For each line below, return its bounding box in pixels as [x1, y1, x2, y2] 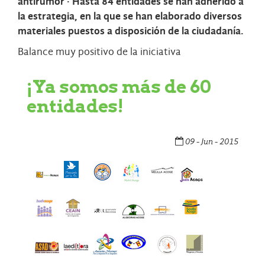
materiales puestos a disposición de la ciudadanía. [18, 25, 244, 38]
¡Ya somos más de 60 [27, 76, 211, 98]
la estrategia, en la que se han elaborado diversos [18, 10, 242, 23]
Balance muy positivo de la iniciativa [18, 46, 181, 59]
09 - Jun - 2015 [183, 136, 238, 147]
